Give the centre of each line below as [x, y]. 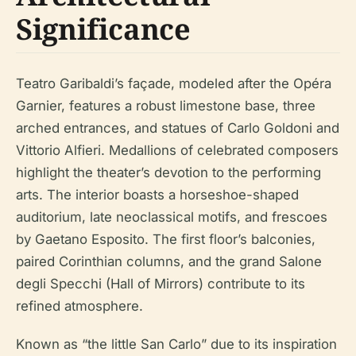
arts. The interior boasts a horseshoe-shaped [157, 195]
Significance [103, 29]
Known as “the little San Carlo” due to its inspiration [176, 344]
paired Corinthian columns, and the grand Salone [169, 261]
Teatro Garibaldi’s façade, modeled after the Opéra [174, 83]
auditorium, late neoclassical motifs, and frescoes [172, 217]
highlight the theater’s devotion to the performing [168, 172]
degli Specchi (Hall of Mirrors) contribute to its [161, 284]
